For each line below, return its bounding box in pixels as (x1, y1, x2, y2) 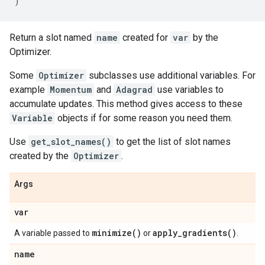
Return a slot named (9, 32, 94, 43)
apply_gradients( (153, 227, 232, 238)
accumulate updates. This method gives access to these (9, 98, 243, 109)
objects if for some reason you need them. (55, 112, 232, 124)
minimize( (92, 227, 137, 238)
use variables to (155, 84, 224, 95)
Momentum (50, 84, 92, 95)
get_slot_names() (31, 136, 111, 147)
